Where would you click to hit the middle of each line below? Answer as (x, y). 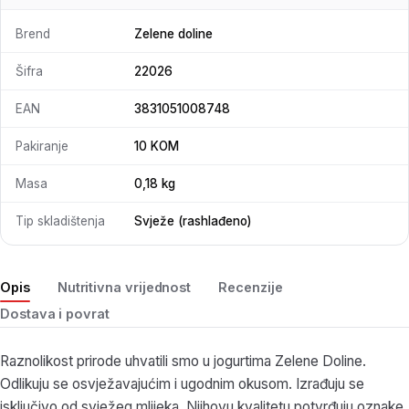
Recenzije (251, 288)
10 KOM (157, 146)
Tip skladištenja (60, 221)
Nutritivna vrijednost (124, 288)
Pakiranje (42, 146)
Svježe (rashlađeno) (193, 221)
